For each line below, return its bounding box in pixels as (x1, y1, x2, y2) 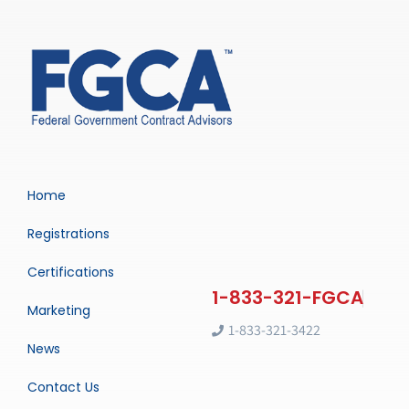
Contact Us (26, 378, 100, 397)
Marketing (26, 301, 90, 320)
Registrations (26, 225, 110, 244)
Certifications (26, 263, 114, 282)
